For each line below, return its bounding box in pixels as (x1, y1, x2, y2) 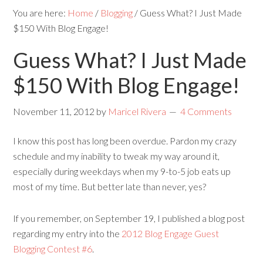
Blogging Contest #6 (13, 243, 93, 254)
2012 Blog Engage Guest (122, 228, 220, 239)
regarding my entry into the (13, 228, 122, 239)
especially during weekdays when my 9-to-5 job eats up (13, 166, 231, 177)
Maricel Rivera (108, 106, 167, 117)
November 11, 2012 (13, 106, 95, 117)
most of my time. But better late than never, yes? (13, 181, 207, 192)
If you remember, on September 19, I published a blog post (13, 213, 245, 224)
